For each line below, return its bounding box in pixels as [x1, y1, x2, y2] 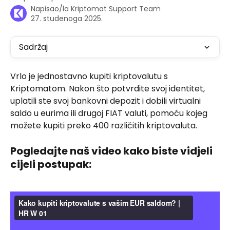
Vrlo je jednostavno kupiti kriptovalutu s [10, 70, 170, 82]
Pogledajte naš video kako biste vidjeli [10, 144, 215, 159]
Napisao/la [31, 4, 71, 14]
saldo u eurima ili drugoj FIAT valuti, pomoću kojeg [10, 107, 209, 119]
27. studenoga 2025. [31, 13, 103, 24]
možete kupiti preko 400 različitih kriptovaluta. [10, 120, 197, 131]
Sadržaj [19, 41, 48, 53]
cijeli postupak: [10, 157, 91, 172]
